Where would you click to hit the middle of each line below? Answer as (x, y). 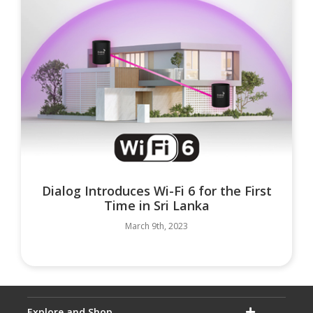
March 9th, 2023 (156, 226)
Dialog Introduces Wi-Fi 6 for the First (156, 191)
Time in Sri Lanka (156, 206)
